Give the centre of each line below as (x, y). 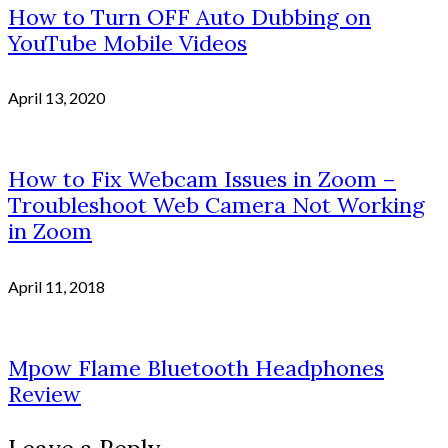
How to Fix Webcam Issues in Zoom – (202, 179)
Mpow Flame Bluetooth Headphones (196, 367)
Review (44, 393)
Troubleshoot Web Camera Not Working (216, 205)
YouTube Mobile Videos (127, 42)
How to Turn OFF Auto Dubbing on (189, 16)
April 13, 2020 (56, 98)
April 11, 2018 (56, 286)
